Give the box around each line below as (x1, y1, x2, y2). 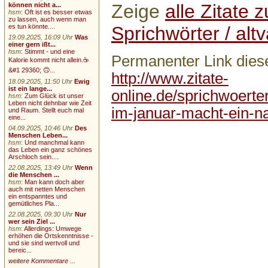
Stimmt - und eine (25, 47, 75, 55)
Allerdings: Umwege (24, 224, 82, 232)
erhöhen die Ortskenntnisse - (8, 232, 94, 239)
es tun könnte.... (8, 22, 56, 30)
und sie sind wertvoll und (8, 239, 80, 246)
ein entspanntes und (8, 192, 68, 200)
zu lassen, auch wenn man (8, 15, 87, 23)
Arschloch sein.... (8, 153, 59, 160)
